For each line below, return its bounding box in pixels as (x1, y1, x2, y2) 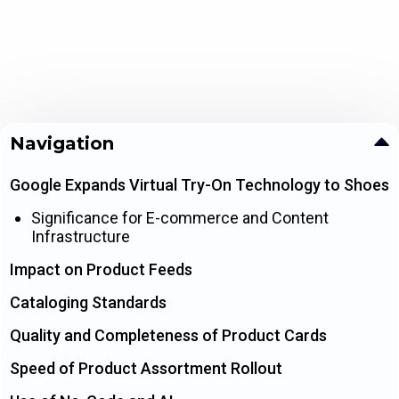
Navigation (10, 133, 114, 155)
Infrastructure (31, 227, 130, 247)
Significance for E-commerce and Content (31, 208, 329, 228)
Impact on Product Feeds (10, 260, 192, 280)
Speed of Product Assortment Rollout (10, 359, 282, 379)
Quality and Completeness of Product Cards (10, 326, 327, 346)
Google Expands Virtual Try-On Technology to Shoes (10, 175, 389, 195)
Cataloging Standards (10, 293, 167, 313)
